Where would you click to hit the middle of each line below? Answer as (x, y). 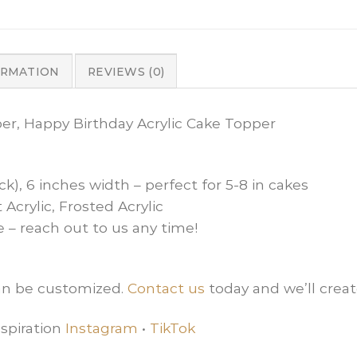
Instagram (102, 328)
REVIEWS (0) (126, 72)
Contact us (166, 288)
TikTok (173, 328)
